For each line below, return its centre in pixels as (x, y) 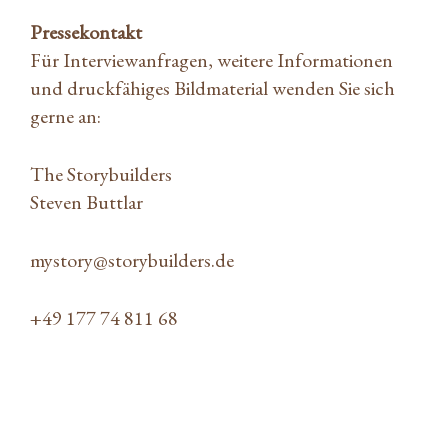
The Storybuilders (101, 173)
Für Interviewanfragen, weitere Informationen (211, 59)
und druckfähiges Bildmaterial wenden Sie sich (212, 87)
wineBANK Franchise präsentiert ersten (202, 429)
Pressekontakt (86, 31)
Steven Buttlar (86, 201)
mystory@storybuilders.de (132, 259)
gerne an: (65, 115)
